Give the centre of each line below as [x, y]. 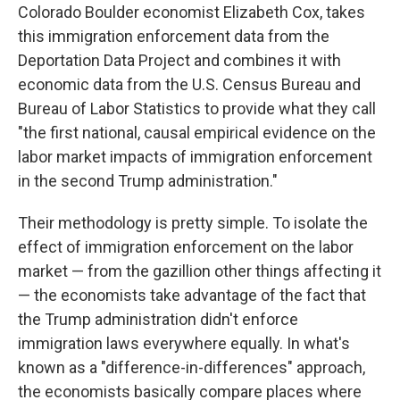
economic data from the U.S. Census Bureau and [189, 84]
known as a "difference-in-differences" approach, [192, 367]
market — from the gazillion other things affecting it [200, 271]
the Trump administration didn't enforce [158, 319]
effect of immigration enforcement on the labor [186, 247]
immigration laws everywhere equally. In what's [184, 343]
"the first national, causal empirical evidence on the [197, 133]
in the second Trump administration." [148, 181]
